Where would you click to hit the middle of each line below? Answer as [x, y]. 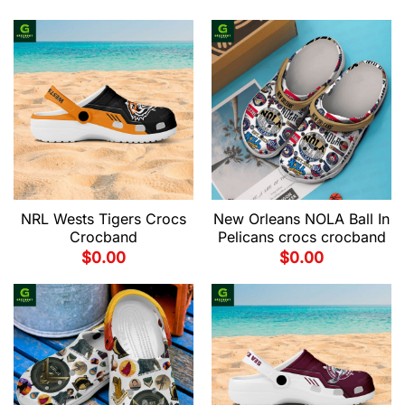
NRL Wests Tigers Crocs [104, 219]
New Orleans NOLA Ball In [301, 219]
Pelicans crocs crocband [301, 237]
